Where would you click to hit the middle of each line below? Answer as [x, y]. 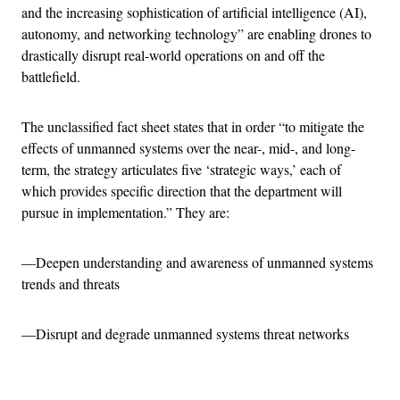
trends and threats [71, 283]
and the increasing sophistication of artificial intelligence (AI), [194, 12]
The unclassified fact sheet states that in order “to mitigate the [193, 126]
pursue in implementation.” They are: [125, 212]
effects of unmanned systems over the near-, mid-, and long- [188, 147]
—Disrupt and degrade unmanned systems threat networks [185, 333]
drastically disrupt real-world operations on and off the [173, 54]
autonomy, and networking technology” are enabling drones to [196, 33]
